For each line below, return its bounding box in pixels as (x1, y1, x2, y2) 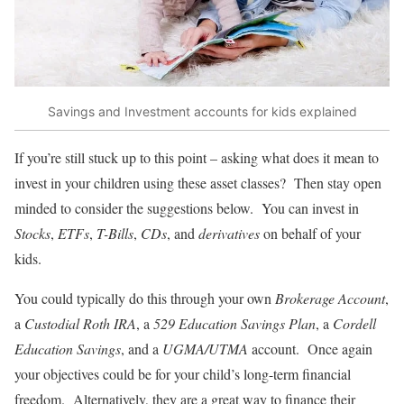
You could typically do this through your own (14, 289, 275, 308)
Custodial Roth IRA (24, 314, 136, 334)
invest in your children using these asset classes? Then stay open (14, 173, 381, 193)
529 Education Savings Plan (153, 314, 316, 334)
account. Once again (248, 339, 372, 359)
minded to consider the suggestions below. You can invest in (14, 198, 359, 218)
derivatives (198, 224, 260, 243)
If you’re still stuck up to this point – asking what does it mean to (14, 148, 379, 168)
